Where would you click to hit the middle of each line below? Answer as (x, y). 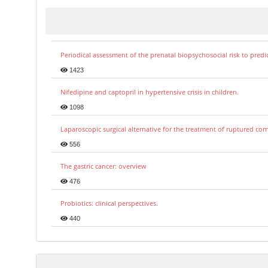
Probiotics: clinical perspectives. (109, 203)
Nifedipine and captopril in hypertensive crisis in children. (150, 92)
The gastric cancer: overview (103, 166)
